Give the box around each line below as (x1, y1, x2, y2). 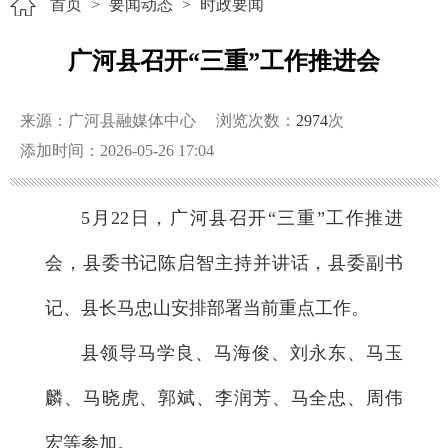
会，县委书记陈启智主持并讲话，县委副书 (45, 253, 403, 274)
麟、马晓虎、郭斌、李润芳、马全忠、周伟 (45, 388, 403, 409)
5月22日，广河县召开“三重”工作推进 (81, 208, 403, 229)
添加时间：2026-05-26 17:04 (20, 142, 214, 160)
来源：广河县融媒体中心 (20, 112, 196, 130)
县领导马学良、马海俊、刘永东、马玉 (81, 343, 403, 364)
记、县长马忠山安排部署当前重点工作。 (45, 298, 369, 319)
